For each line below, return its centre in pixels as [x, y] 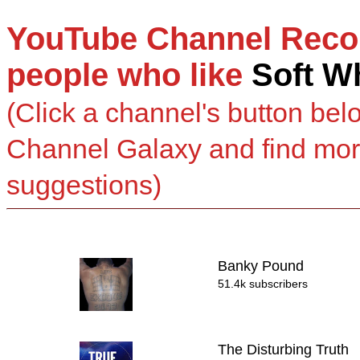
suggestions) [84, 185]
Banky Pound [263, 266]
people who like [129, 75]
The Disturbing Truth [286, 350]
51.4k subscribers [263, 284]
